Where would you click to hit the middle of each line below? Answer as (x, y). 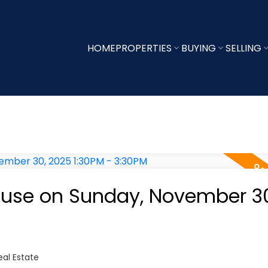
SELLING (243, 48)
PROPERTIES (143, 48)
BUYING (198, 48)
